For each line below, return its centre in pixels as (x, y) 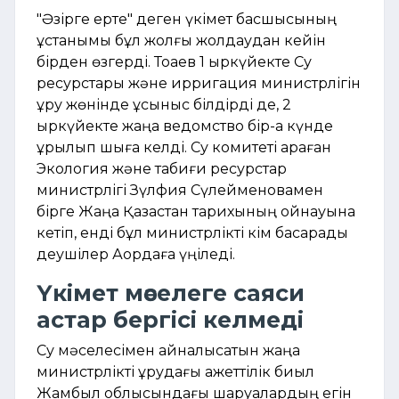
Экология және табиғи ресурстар (162, 169)
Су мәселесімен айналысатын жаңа (168, 351)
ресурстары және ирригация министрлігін (199, 84)
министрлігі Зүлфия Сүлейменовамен (180, 191)
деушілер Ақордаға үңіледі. (136, 255)
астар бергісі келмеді (170, 320)
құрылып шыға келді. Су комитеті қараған (184, 148)
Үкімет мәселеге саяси (171, 293)
